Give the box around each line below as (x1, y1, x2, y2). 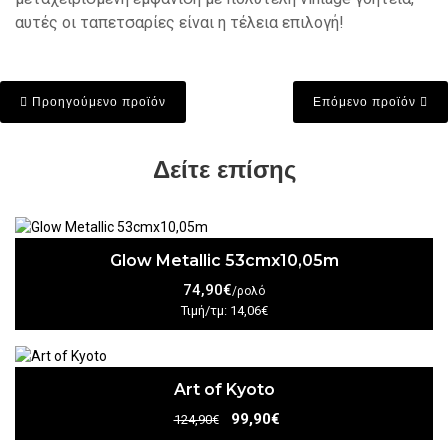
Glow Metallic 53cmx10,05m (109, 251, 339, 271)
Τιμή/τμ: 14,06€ (180, 303, 268, 319)
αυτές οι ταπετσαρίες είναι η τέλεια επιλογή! (15, 12, 344, 32)
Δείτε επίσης (152, 154, 296, 184)
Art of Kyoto (173, 380, 275, 400)
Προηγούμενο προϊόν (28, 93, 166, 109)
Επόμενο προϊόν (313, 93, 420, 109)
